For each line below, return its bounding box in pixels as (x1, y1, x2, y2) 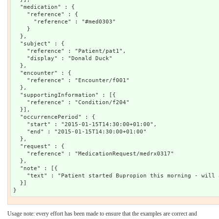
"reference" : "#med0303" (13, 18, 116, 25)
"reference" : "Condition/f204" (13, 99, 130, 106)
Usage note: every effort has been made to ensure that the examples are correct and (7, 210, 197, 217)
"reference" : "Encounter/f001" (13, 77, 130, 84)
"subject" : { (13, 40, 65, 47)
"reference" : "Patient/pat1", (13, 47, 126, 54)
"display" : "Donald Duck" (13, 55, 112, 62)
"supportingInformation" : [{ (13, 91, 116, 98)
